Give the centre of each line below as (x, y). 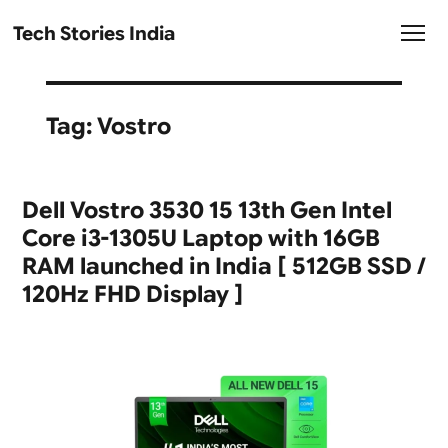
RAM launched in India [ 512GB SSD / (223, 266)
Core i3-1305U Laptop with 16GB (200, 238)
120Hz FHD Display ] (132, 294)
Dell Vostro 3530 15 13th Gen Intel (206, 210)
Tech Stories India (94, 34)
